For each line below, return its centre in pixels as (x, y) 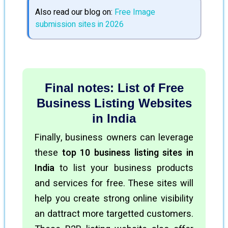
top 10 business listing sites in (128, 153)
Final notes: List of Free (114, 88)
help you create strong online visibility (114, 199)
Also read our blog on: (75, 12)
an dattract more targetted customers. (114, 214)
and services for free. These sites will (114, 183)
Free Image (135, 12)
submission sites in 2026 (79, 24)
